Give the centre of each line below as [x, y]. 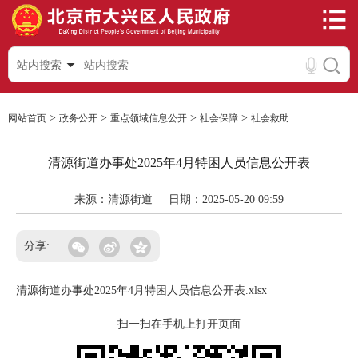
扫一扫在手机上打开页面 [179, 324]
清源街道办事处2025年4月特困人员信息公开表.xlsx [141, 290]
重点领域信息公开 [149, 118]
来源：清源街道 [113, 199]
